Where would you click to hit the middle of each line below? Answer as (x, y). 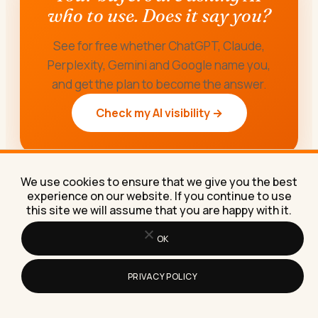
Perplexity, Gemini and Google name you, (159, 65)
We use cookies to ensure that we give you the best (159, 182)
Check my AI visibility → (159, 113)
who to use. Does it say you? (159, 16)
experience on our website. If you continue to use (159, 196)
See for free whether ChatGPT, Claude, (159, 46)
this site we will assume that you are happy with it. (159, 210)
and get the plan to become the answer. (159, 84)
